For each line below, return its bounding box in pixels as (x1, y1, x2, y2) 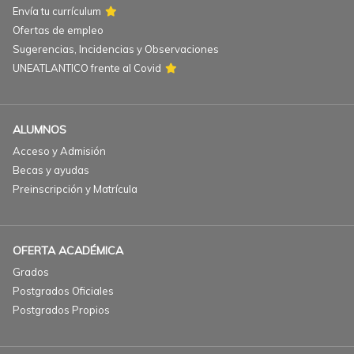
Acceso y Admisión (13, 145, 106, 157)
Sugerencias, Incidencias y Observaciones (13, 43, 219, 55)
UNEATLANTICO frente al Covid (13, 62, 161, 74)
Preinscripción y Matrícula (13, 183, 137, 195)
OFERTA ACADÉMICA (13, 243, 123, 258)
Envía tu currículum (13, 5, 101, 17)
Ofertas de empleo (13, 24, 104, 36)
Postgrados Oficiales (13, 284, 114, 297)
